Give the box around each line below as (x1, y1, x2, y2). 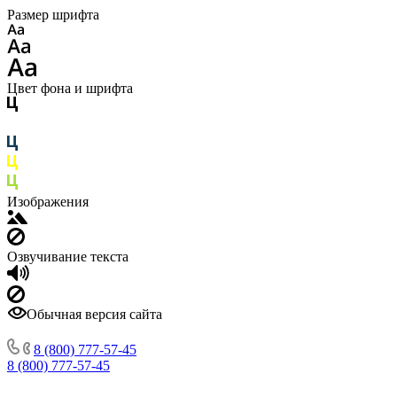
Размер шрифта (7, 7, 99, 22)
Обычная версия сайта (27, 307, 162, 322)
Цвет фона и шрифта (7, 81, 133, 96)
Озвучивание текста (7, 249, 128, 264)
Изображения (7, 194, 89, 209)
